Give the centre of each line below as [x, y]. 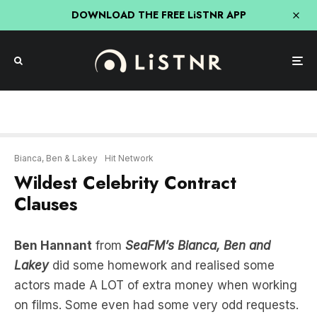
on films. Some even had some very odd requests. [156, 263]
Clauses [46, 161]
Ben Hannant [53, 203]
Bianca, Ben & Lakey [56, 116]
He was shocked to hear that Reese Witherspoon [154, 294]
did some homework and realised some [163, 223]
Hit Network [129, 116]
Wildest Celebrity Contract [125, 140]
